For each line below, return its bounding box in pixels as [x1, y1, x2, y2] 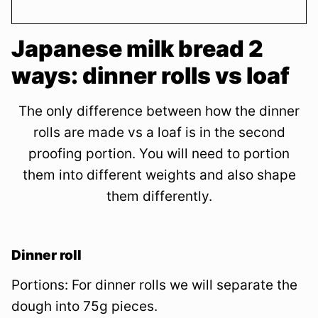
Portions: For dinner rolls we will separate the [11, 276, 297, 293]
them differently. [106, 187, 212, 204]
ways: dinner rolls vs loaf [11, 61, 290, 89]
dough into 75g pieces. [11, 297, 158, 314]
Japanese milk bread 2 [11, 34, 263, 62]
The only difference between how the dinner [18, 102, 300, 119]
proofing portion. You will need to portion [28, 145, 290, 162]
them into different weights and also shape [22, 166, 296, 183]
